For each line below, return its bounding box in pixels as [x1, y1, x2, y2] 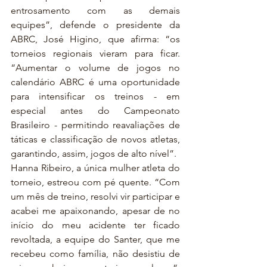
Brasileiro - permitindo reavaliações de [11, 119, 180, 131]
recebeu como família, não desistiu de [11, 248, 180, 259]
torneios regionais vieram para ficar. [11, 48, 180, 59]
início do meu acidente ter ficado [11, 219, 180, 231]
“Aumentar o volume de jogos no [11, 62, 180, 73]
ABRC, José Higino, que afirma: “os [11, 33, 180, 45]
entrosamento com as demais [11, 5, 180, 16]
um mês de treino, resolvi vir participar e [11, 191, 180, 202]
